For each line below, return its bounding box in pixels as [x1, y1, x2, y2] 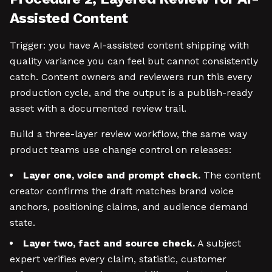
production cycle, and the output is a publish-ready [10, 87, 253, 98]
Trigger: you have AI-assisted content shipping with [10, 39, 249, 51]
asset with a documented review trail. [10, 103, 186, 114]
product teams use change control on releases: [10, 144, 231, 155]
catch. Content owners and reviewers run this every [10, 71, 252, 83]
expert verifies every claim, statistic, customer [10, 253, 226, 265]
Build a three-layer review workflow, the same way [10, 128, 247, 140]
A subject [195, 237, 241, 249]
